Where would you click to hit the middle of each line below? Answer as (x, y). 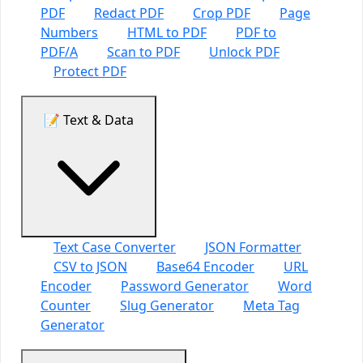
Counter (66, 305)
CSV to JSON (90, 267)
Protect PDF (90, 71)
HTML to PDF (167, 32)
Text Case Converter (115, 247)
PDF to (256, 32)
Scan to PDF (143, 52)
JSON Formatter (253, 247)
